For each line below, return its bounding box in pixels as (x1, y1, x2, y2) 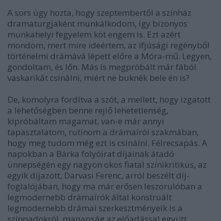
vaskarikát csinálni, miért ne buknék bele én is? (7, 72, 189, 83)
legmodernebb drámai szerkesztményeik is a (7, 202, 183, 214)
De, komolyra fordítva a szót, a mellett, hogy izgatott (7, 94, 211, 105)
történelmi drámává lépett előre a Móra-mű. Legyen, (7, 50, 212, 62)
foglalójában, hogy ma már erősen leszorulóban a (7, 181, 202, 192)
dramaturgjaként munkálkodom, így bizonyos (7, 18, 187, 29)
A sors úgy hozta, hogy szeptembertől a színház (7, 7, 191, 18)
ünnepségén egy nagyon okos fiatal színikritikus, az (7, 159, 207, 170)
